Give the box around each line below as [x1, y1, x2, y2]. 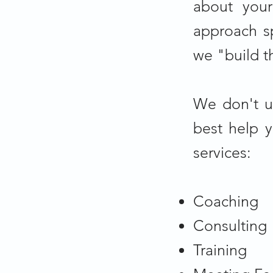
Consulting [193, 216, 267, 235]
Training [193, 240, 247, 259]
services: [193, 143, 260, 161]
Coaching [193, 191, 258, 210]
